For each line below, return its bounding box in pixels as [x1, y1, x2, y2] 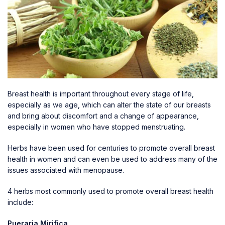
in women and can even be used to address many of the [28, 154, 217, 163]
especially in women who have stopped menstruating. [8, 122, 185, 131]
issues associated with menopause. [8, 165, 124, 174]
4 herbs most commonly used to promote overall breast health [8, 186, 213, 195]
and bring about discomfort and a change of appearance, [8, 111, 199, 120]
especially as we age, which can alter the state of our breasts [8, 100, 211, 109]
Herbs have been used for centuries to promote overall [8, 143, 194, 152]
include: [8, 197, 33, 206]
